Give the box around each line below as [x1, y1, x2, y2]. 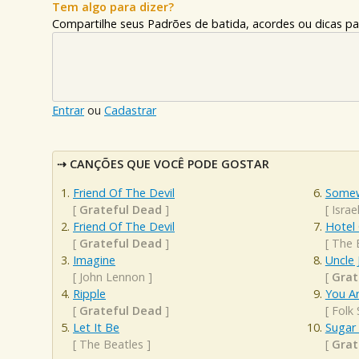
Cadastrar [104, 103, 156, 119]
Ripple [73, 285, 106, 301]
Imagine [73, 252, 115, 268]
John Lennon [79, 268, 145, 284]
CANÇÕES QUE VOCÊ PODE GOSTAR [70, 156, 269, 172]
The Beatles [79, 336, 143, 352]
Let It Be [73, 319, 119, 335]
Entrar [52, 103, 84, 119]
